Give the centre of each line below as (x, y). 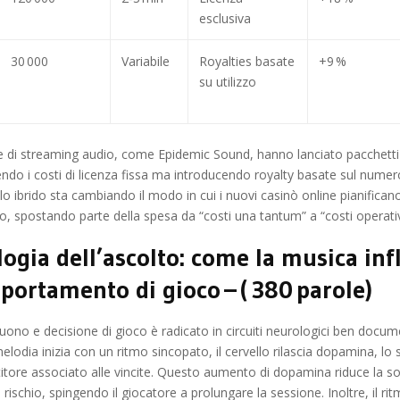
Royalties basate (247, 61)
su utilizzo (228, 81)
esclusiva (225, 18)
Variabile (146, 61)
